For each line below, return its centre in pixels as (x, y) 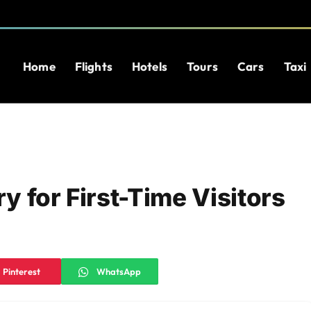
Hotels (149, 66)
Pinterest (22, 271)
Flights (93, 66)
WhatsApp (119, 271)
